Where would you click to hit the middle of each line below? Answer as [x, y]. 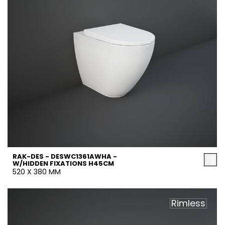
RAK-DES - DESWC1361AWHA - [65, 156]
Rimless [188, 203]
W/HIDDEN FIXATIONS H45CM [63, 163]
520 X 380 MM [37, 172]
